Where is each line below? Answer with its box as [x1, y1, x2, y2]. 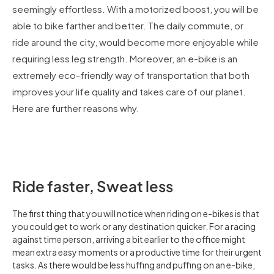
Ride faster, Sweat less [12, 176, 173, 195]
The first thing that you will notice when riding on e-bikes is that [12, 207, 259, 219]
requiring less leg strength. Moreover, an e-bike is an [12, 52, 237, 64]
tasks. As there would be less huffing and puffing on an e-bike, [12, 259, 255, 270]
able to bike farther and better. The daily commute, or [12, 19, 243, 31]
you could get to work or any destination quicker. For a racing [12, 220, 256, 232]
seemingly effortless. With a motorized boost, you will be [12, 2, 259, 15]
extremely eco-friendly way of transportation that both [12, 68, 250, 81]
